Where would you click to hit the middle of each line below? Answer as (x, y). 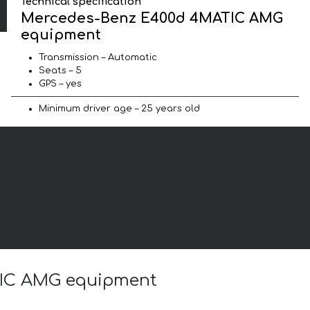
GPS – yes (60, 83)
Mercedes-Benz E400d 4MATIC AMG (152, 18)
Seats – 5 (60, 70)
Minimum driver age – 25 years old (119, 108)
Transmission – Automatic (98, 57)
